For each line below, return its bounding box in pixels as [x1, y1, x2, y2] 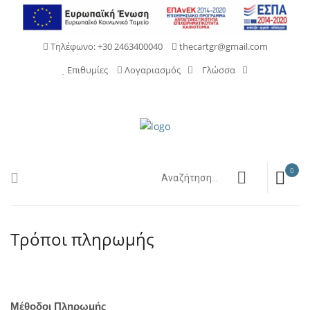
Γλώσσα [202, 64, 235, 77]
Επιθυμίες [65, 64, 108, 77]
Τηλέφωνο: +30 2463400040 [48, 40, 163, 53]
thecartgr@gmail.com [176, 40, 268, 53]
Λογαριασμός [122, 64, 181, 77]
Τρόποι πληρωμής [10, 227, 154, 250]
